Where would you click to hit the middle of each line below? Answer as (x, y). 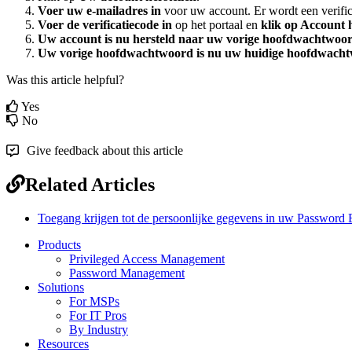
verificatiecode (121, 25)
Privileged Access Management (147, 259)
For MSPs (94, 302)
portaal (226, 25)
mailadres (122, 11)
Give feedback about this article (105, 151)
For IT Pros (98, 316)
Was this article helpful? (65, 80)
